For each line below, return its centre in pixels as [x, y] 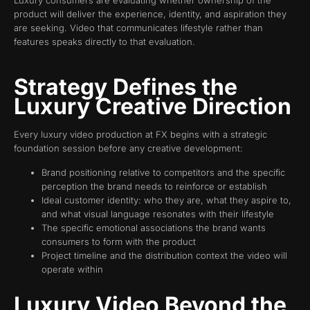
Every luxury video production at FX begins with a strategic [140, 135]
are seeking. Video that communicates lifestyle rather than [138, 27]
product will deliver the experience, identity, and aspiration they [150, 13]
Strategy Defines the [126, 87]
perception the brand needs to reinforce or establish [154, 186]
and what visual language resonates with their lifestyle [158, 213]
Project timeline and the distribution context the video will [164, 255]
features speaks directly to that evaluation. [104, 41]
